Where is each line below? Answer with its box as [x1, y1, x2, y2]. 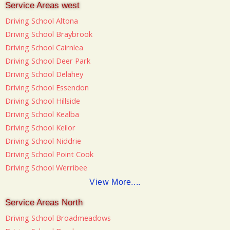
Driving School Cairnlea [5, 42, 83, 53]
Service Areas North [5, 198, 83, 208]
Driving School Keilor [5, 122, 75, 133]
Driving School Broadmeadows [5, 213, 111, 223]
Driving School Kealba [5, 109, 79, 120]
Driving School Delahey [5, 69, 83, 80]
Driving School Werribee [5, 162, 87, 173]
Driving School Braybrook [5, 29, 92, 40]
